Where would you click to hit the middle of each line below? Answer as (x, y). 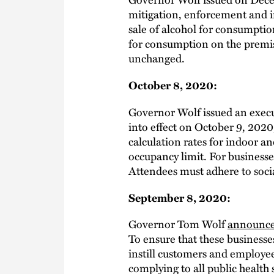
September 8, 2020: (180, 197)
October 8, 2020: (173, 85)
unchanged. (157, 58)
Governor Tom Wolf (178, 224)
